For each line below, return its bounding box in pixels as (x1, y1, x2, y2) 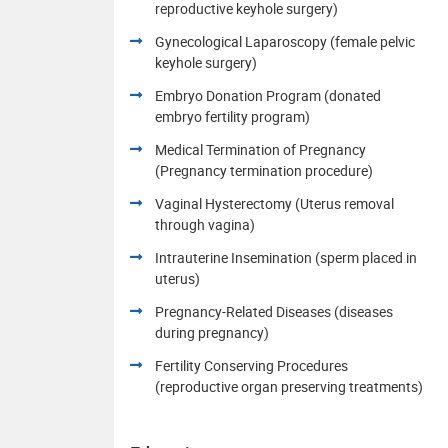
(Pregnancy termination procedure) (155, 160, 373, 180)
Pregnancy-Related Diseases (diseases (155, 301, 393, 321)
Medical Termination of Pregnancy (155, 139, 366, 159)
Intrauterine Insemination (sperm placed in (155, 247, 417, 267)
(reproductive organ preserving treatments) (155, 376, 423, 396)
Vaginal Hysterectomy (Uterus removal (155, 193, 394, 213)
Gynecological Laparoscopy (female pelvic (155, 31, 415, 51)
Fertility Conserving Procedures (155, 355, 348, 375)
